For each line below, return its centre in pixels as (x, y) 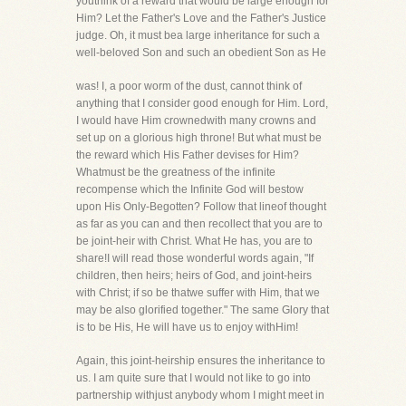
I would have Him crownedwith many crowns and (196, 121)
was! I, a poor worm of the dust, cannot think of (189, 86)
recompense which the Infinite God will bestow (190, 189)
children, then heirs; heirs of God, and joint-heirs (194, 275)
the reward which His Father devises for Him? (188, 155)
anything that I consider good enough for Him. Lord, (202, 103)
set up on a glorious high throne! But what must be (199, 138)
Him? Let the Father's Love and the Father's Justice (201, 18)
